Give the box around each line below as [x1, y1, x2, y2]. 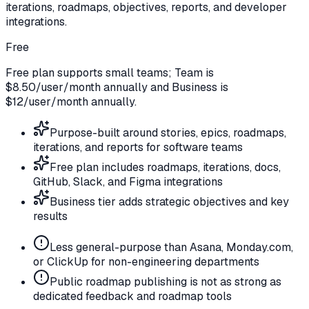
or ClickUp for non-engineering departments [33, 254, 259, 269]
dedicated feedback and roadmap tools [33, 288, 232, 303]
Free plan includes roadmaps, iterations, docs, [50, 159, 281, 175]
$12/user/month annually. [6, 94, 137, 109]
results [33, 208, 68, 223]
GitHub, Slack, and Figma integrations [33, 174, 223, 189]
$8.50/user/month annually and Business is [6, 79, 228, 94]
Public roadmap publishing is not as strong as [50, 274, 281, 289]
